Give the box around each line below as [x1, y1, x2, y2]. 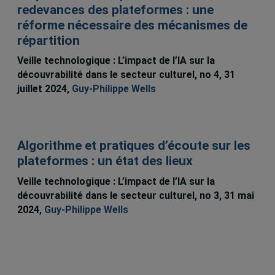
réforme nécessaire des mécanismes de [17, 17, 247, 33]
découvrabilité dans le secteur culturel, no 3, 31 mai [17, 189, 254, 201]
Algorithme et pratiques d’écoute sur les [17, 138, 250, 153]
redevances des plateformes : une [17, 2, 214, 17]
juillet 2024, [17, 82, 72, 95]
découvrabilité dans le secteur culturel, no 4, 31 [17, 68, 235, 80]
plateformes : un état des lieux [17, 153, 193, 169]
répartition [17, 33, 80, 48]
